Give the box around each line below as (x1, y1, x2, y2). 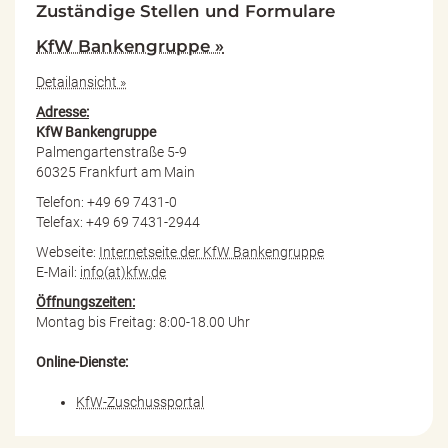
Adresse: (36, 103, 89, 120)
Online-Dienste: (36, 353, 128, 370)
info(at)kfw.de (80, 263, 166, 280)
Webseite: (36, 243, 99, 260)
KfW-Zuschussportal (76, 393, 204, 410)
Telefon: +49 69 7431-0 (36, 193, 177, 210)
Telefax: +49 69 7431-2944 (36, 213, 200, 230)
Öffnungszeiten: (36, 293, 135, 310)
